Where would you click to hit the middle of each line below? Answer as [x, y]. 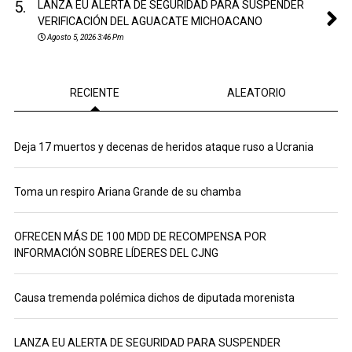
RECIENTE [95, 92]
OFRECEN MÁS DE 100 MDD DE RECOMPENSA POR [140, 236]
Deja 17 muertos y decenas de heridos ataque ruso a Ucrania [163, 147]
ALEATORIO [257, 92]
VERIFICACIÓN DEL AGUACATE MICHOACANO [150, 21]
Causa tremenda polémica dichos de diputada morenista [154, 297]
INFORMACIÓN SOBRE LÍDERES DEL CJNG [116, 253]
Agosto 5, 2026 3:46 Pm [85, 37]
